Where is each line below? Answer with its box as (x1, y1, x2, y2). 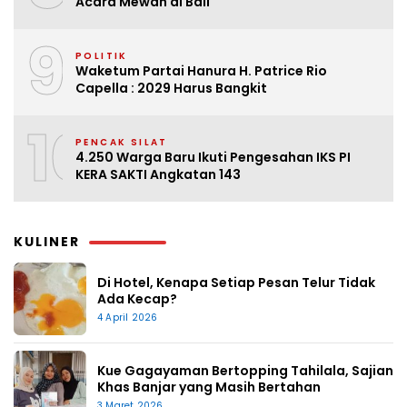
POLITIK (75, 49, 128, 64)
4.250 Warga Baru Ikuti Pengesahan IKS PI (75, 148, 351, 167)
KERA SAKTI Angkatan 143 (75, 165, 241, 184)
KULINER (14, 232, 80, 251)
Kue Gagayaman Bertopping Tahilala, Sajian (97, 361, 393, 380)
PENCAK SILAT (75, 135, 168, 150)
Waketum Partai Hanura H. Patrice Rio (75, 62, 327, 81)
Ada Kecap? (97, 289, 177, 308)
